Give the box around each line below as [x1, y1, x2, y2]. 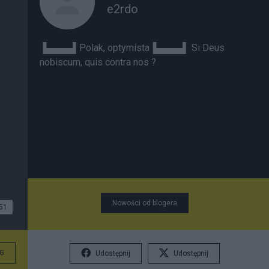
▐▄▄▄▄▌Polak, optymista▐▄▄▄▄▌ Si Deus [40, 42, 225, 53]
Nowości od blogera [112, 199, 177, 207]
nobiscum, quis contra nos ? [40, 56, 156, 68]
